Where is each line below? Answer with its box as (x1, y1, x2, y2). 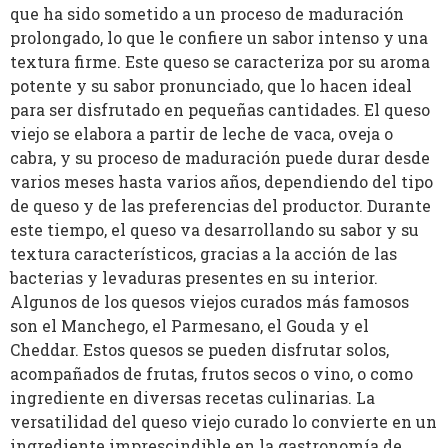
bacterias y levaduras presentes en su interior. (10, 267, 378, 289)
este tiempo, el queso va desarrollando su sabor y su (10, 219, 419, 241)
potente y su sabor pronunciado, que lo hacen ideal (10, 75, 412, 97)
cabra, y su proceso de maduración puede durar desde (10, 147, 430, 169)
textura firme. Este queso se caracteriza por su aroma (10, 51, 430, 73)
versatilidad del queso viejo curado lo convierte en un (10, 411, 437, 433)
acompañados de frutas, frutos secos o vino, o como (10, 363, 413, 385)
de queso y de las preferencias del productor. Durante (10, 195, 431, 217)
